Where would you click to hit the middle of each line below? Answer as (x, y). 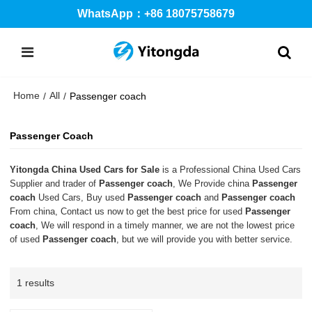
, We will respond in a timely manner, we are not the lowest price (165, 225)
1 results (36, 282)
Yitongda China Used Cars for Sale (85, 169)
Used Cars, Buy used (82, 197)
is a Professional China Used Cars (231, 169)
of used (26, 239)
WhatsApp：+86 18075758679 (156, 14)
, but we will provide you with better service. (205, 239)
